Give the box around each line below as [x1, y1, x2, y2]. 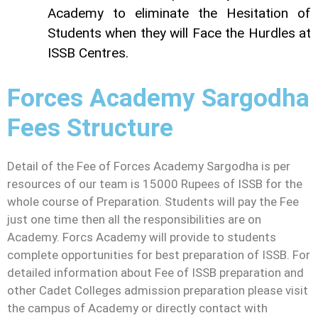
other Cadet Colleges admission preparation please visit [7, 283, 308, 297]
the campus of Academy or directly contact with [7, 300, 268, 315]
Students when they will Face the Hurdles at [48, 25, 311, 42]
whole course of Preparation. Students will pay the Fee [7, 194, 299, 209]
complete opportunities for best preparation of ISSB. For [7, 247, 310, 262]
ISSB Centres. [48, 45, 128, 62]
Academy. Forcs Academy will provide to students [7, 229, 276, 244]
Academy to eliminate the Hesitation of [48, 5, 311, 22]
